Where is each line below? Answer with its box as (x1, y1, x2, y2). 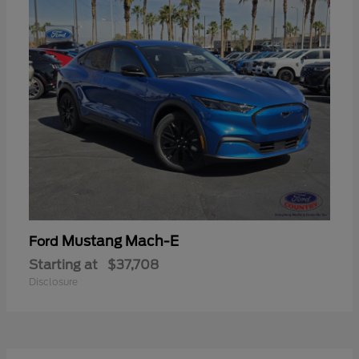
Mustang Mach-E (62, 232, 179, 249)
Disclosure (29, 275, 78, 288)
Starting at (29, 256, 98, 272)
